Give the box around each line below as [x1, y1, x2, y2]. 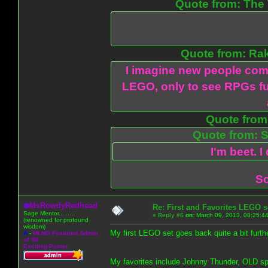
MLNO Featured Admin [33, 229, 98, 236]
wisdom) [23, 223, 45, 230]
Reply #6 [158, 211, 184, 218]
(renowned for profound [23, 216, 89, 223]
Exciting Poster [23, 242, 68, 249]
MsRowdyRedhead [29, 200, 98, 210]
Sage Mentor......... [23, 209, 75, 217]
